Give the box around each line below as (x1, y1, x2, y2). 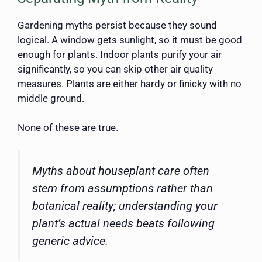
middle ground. (18, 92, 84, 104)
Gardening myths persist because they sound (18, 19, 217, 31)
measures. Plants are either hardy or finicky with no (18, 77, 242, 89)
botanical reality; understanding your (32, 198, 218, 213)
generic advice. (32, 233, 108, 248)
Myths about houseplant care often (32, 163, 209, 178)
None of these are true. (18, 122, 118, 134)
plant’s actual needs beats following (32, 216, 215, 230)
